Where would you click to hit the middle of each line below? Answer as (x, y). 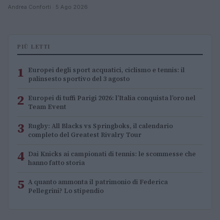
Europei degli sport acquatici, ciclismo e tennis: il (106, 70)
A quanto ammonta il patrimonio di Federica (98, 182)
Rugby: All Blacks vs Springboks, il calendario (100, 126)
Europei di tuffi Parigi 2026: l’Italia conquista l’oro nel (112, 98)
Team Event (47, 107)
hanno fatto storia (56, 163)
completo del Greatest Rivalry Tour (85, 135)
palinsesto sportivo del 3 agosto (79, 79)
